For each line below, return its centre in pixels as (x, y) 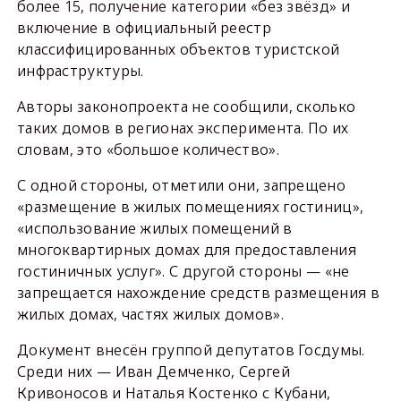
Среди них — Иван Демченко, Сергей (153, 371)
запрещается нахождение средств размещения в (198, 293)
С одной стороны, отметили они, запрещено (181, 185)
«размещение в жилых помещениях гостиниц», (190, 207)
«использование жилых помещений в (154, 228)
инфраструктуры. (80, 71)
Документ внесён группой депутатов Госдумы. (191, 350)
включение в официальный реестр (144, 28)
